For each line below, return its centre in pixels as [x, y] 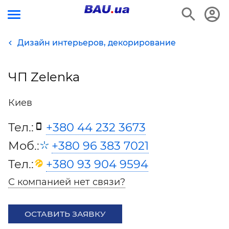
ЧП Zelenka [44, 77]
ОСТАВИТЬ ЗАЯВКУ [65, 214]
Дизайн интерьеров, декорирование [97, 43]
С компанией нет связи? [67, 182]
